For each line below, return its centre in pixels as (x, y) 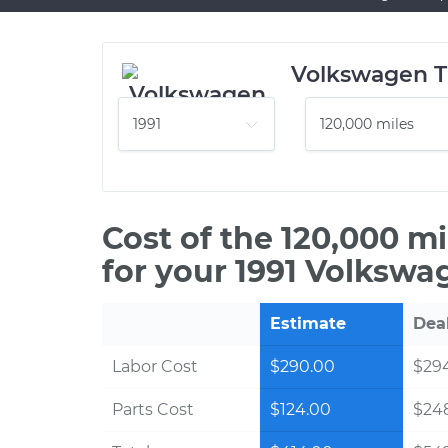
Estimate (308, 323)
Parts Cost (153, 409)
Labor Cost (155, 366)
